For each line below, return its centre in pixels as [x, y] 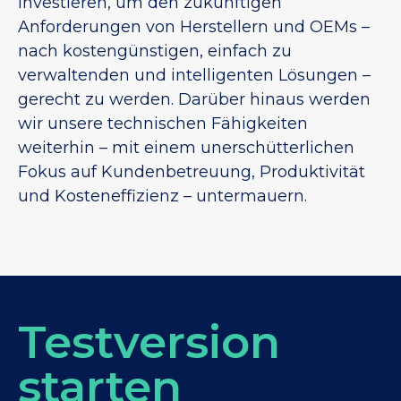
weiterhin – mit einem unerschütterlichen [186, 148]
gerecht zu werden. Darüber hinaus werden [194, 100]
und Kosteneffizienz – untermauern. [162, 196]
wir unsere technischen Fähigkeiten [163, 124]
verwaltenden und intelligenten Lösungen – [194, 76]
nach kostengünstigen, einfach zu [155, 51]
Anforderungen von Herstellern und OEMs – [194, 27]
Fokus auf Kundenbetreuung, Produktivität [192, 172]
